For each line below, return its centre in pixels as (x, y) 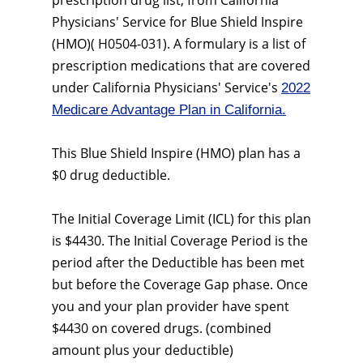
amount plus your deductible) (143, 350)
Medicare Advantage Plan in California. (169, 110)
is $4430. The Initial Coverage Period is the (180, 241)
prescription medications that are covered (181, 66)
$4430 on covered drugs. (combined (162, 328)
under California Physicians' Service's (167, 88)
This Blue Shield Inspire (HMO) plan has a (176, 153)
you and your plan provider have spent (171, 306)
